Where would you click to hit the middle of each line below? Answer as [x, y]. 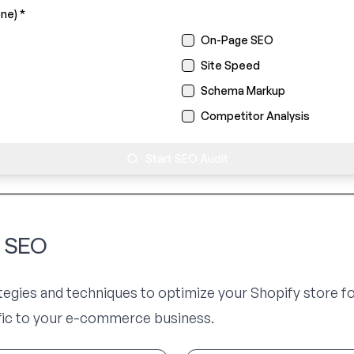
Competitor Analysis [255, 116]
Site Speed [230, 65]
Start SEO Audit [186, 158]
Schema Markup [243, 90]
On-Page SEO [237, 40]
